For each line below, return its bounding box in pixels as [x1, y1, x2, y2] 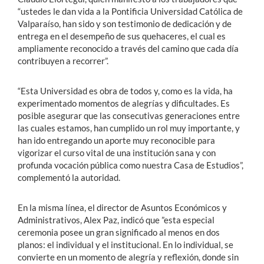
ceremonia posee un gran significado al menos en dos [18, 227, 220, 238]
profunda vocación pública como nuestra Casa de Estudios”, [18, 160, 243, 171]
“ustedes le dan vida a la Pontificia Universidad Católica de [18, 6, 243, 17]
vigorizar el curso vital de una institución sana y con [18, 147, 216, 159]
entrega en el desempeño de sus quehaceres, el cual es [18, 31, 226, 42]
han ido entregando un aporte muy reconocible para [18, 135, 215, 146]
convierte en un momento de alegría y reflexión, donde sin [18, 252, 239, 263]
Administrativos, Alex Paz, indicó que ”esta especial [18, 214, 214, 226]
